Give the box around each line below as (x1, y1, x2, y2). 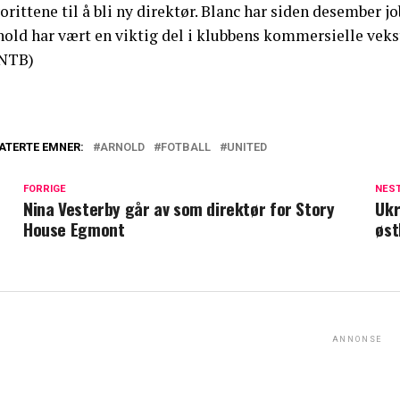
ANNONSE (331, 334, 383, 344)
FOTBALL (161, 139, 211, 154)
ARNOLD (100, 139, 145, 154)
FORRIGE (23, 182, 66, 195)
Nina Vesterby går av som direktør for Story (23, 195, 335, 221)
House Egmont (23, 215, 125, 242)
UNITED (227, 139, 267, 154)
